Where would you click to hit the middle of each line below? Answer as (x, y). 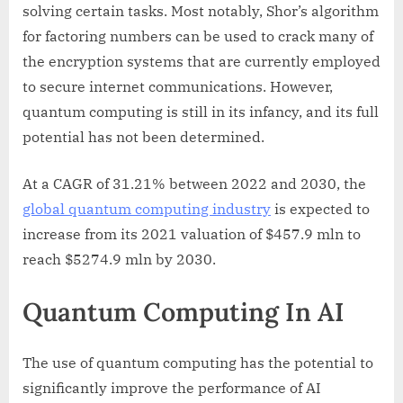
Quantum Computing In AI (184, 312)
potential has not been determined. (143, 137)
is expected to (320, 209)
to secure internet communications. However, (178, 87)
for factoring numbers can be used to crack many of (198, 36)
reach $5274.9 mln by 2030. (119, 260)
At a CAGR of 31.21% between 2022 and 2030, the (194, 184)
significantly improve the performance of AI (172, 388)
